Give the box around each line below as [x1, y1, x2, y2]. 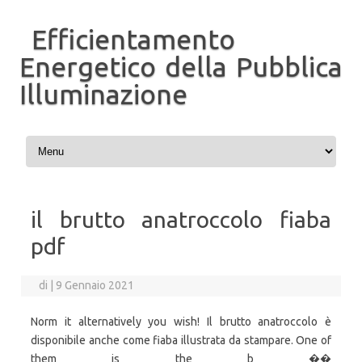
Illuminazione [19, 78, 187, 109]
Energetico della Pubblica [19, 51, 343, 82]
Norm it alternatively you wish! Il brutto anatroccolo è [31, 315, 331, 328]
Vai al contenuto [23, 132, 104, 145]
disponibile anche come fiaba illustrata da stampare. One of [31, 334, 331, 347]
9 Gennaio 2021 [56, 279, 135, 292]
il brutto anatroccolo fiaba [31, 207, 331, 232]
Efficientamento [32, 23, 235, 54]
